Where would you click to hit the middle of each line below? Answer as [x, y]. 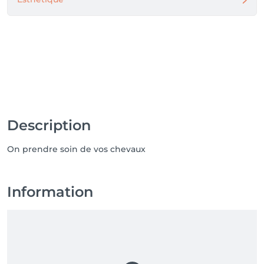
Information [50, 192]
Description [49, 125]
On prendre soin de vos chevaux [76, 149]
